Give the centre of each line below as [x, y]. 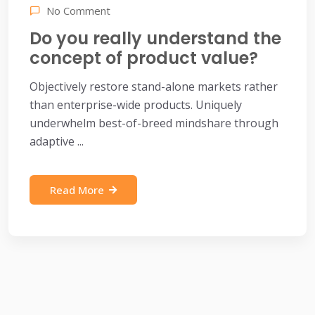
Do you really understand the [155, 38]
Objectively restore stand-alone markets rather [154, 86]
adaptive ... [57, 141]
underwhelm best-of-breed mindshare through [154, 123]
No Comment [78, 10]
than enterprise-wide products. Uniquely [136, 105]
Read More [77, 190]
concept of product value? [144, 58]
